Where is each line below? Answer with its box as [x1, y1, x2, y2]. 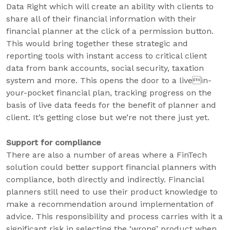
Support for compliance [6, 138, 101, 147]
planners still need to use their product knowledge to [6, 187, 218, 197]
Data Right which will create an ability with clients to [6, 2, 214, 11]
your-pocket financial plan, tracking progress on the [6, 88, 212, 98]
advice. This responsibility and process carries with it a [6, 212, 223, 221]
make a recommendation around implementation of [6, 199, 213, 209]
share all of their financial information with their [6, 14, 196, 24]
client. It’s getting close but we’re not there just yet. [6, 112, 209, 122]
